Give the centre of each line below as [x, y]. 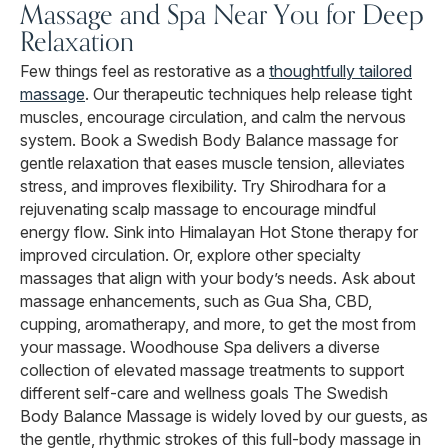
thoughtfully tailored [340, 71]
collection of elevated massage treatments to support [212, 370]
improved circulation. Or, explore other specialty [190, 255]
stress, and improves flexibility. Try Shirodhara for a [203, 186]
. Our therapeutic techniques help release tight [248, 94]
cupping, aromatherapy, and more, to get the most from [218, 324]
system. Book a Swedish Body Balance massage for [209, 140]
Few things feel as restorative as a [144, 71]
